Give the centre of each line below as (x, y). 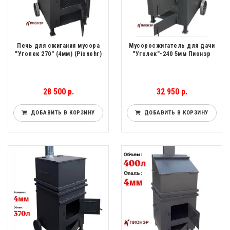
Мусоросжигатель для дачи (172, 46)
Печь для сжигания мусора (58, 46)
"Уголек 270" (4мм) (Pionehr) (58, 54)
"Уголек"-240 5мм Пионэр (172, 54)
